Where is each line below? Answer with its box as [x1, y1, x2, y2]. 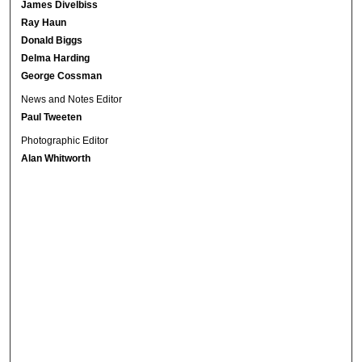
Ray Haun [21, 16, 67, 28]
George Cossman [21, 69, 103, 82]
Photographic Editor [21, 134, 109, 146]
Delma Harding [21, 52, 90, 64]
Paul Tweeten [21, 111, 82, 123]
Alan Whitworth [21, 152, 91, 164]
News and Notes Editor [21, 93, 123, 105]
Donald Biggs [21, 34, 83, 46]
